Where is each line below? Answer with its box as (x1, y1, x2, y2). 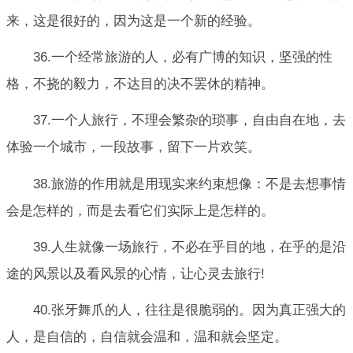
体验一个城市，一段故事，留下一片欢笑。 (6, 139, 261, 155)
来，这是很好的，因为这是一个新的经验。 (6, 13, 261, 28)
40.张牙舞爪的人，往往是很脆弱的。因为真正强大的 (33, 303, 346, 318)
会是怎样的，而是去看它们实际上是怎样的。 (6, 203, 274, 218)
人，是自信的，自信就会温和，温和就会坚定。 (6, 329, 288, 345)
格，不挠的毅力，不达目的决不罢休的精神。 (6, 76, 274, 92)
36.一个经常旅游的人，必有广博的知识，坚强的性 (33, 50, 333, 65)
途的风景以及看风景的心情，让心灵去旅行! (6, 266, 265, 281)
